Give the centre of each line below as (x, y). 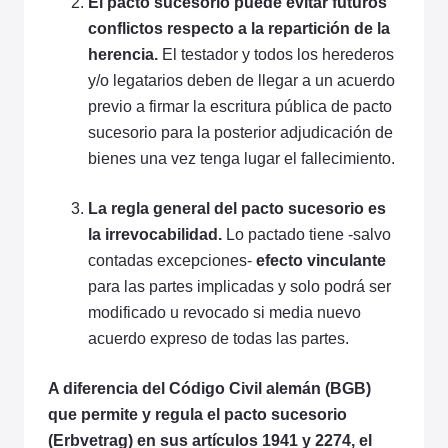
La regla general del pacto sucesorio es (237, 208)
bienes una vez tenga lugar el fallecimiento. (241, 158)
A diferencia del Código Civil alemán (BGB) (209, 388)
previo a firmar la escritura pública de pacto (240, 106)
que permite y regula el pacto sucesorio (197, 414)
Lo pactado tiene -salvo (308, 234)
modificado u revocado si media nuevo (224, 312)
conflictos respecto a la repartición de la (239, 28)
